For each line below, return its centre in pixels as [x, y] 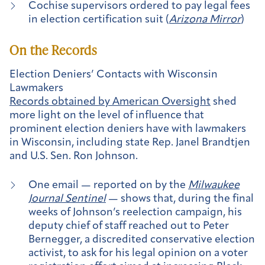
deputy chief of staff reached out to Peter [129, 226]
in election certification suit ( [99, 20]
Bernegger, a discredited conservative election [142, 240]
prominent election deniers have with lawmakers [128, 130]
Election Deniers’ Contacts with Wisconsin [114, 75]
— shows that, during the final [180, 199]
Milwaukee [214, 185]
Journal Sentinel [67, 199]
